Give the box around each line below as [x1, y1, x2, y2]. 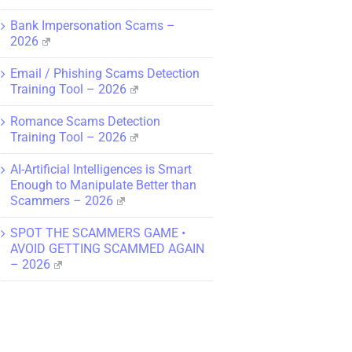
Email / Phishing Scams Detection [10, 65, 200, 81]
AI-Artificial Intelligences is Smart [10, 161, 192, 177]
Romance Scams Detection [10, 113, 160, 129]
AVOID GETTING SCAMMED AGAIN [10, 240, 204, 256]
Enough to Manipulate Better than [10, 177, 196, 192]
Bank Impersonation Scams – [10, 17, 175, 33]
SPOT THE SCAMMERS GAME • [10, 225, 185, 240]
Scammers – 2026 [10, 192, 113, 208]
